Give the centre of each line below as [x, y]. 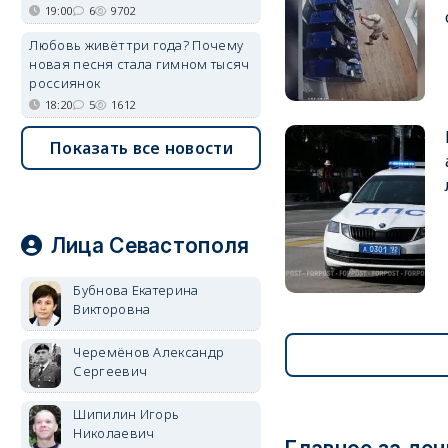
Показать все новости [141, 148]
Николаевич [114, 433]
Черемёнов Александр [149, 352]
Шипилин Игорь [126, 414]
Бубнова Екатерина [136, 290]
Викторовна [112, 309]
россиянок [65, 83]
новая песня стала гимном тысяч [139, 64]
